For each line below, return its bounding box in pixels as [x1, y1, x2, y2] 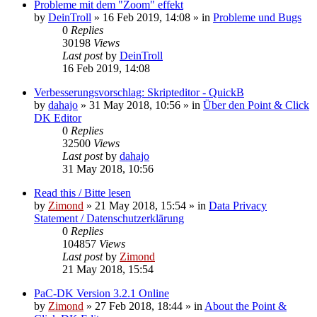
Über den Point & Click [203, 98, 309, 111]
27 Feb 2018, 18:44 [95, 299, 183, 312]
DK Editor [34, 111, 81, 124]
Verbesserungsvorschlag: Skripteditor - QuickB [34, 86, 244, 98]
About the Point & [204, 299, 287, 312]
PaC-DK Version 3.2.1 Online [34, 287, 169, 299]
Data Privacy [209, 199, 267, 212]
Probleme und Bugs [213, 11, 301, 23]
